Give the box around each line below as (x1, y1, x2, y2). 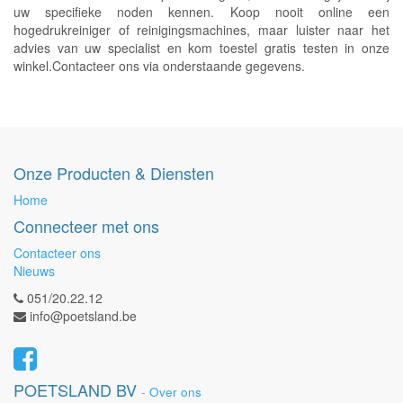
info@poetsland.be (30, 307, 137, 325)
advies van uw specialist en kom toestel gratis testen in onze (13, 38, 390, 57)
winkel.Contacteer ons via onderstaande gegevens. (13, 56, 309, 75)
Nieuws (13, 262, 55, 280)
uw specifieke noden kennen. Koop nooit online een (13, 2, 390, 21)
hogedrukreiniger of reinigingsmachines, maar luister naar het (13, 20, 390, 39)
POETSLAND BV (13, 378, 137, 401)
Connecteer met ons (13, 214, 159, 237)
